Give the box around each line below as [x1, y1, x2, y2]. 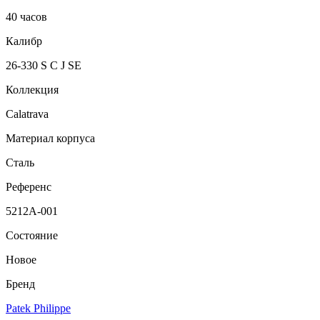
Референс [6, 180, 51, 193]
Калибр [6, 34, 42, 47]
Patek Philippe [6, 301, 71, 314]
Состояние [6, 229, 58, 241]
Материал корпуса [6, 131, 95, 144]
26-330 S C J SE [6, 59, 81, 71]
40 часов [6, 10, 47, 23]
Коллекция [6, 83, 59, 96]
